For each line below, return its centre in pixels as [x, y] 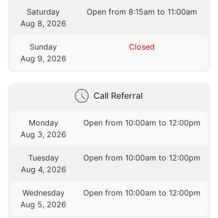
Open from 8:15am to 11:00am [142, 12]
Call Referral [118, 95]
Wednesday [43, 192]
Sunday [44, 47]
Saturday [44, 12]
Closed [142, 47]
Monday [43, 122]
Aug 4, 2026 [43, 169]
